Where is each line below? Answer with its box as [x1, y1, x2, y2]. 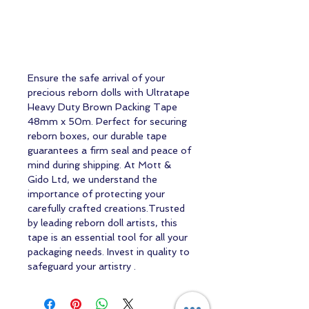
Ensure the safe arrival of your [28, 72, 165, 83]
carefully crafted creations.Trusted [28, 203, 185, 214]
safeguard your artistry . [28, 261, 136, 272]
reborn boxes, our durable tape [28, 130, 167, 141]
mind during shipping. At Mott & [28, 159, 171, 170]
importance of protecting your [28, 188, 165, 199]
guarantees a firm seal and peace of [28, 145, 191, 156]
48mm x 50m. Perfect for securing [28, 116, 187, 127]
